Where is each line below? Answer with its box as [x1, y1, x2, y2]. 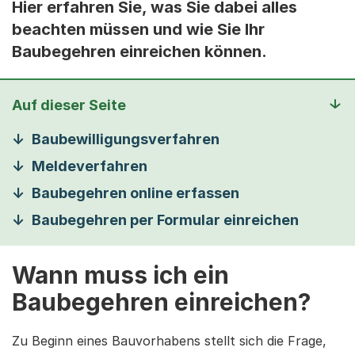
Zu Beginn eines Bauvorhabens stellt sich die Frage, [12, 333, 326, 349]
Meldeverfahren [32, 158, 147, 174]
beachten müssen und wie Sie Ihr [12, 20, 265, 39]
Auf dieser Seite [12, 97, 126, 113]
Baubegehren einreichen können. [12, 42, 267, 61]
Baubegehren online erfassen [32, 185, 239, 201]
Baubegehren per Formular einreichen [32, 212, 299, 228]
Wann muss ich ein [12, 261, 229, 289]
